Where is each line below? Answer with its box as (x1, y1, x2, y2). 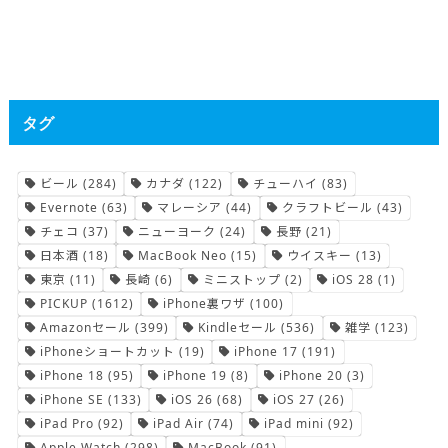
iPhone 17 (234, 342, 299, 360)
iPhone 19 (163, 366, 228, 384)
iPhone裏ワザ (163, 294, 247, 312)
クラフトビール (281, 198, 373, 216)
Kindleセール (198, 318, 278, 336)
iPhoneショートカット (40, 342, 176, 360)
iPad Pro (40, 414, 95, 432)
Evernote (40, 198, 99, 216)
